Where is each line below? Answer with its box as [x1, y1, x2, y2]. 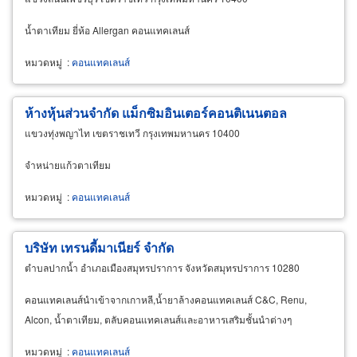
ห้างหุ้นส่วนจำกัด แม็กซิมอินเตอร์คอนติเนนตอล [25, 103, 287, 122]
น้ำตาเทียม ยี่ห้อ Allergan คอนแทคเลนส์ [25, 22, 190, 37]
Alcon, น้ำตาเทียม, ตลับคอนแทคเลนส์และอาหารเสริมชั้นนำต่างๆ [25, 312, 292, 326]
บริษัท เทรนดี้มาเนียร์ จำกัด [25, 237, 174, 257]
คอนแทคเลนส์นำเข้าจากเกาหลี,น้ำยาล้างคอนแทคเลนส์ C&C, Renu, [25, 292, 307, 306]
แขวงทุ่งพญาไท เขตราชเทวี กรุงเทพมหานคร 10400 [25, 125, 240, 139]
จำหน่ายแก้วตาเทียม [25, 157, 111, 171]
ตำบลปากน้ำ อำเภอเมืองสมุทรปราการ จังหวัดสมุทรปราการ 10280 [25, 260, 300, 274]
